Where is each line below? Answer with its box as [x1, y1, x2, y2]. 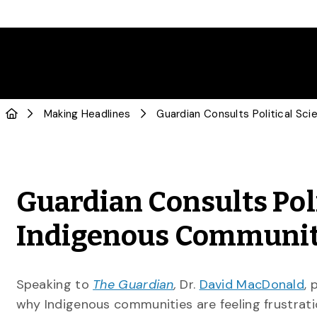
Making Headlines [43, 107, 131, 121]
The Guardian [93, 276, 174, 293]
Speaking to [16, 276, 93, 293]
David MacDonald [199, 276, 305, 293]
